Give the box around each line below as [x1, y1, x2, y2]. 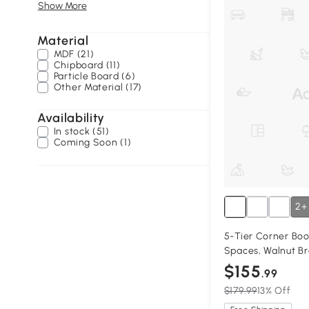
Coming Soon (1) [53, 137, 132, 148]
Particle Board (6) [53, 70, 136, 82]
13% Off [257, 285, 291, 297]
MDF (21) [53, 48, 94, 60]
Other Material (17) [53, 81, 143, 93]
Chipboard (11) [53, 59, 121, 71]
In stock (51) [53, 126, 110, 137]
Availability [37, 110, 106, 126]
